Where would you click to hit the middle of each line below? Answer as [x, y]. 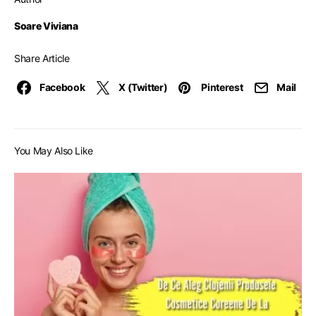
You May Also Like [54, 151]
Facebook [62, 87]
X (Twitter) [143, 87]
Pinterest [222, 87]
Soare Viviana [46, 26]
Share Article [42, 58]
